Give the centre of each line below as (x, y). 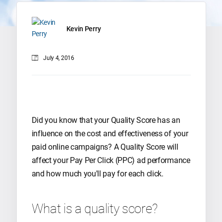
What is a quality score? (94, 208)
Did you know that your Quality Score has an (106, 120)
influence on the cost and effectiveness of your (110, 133)
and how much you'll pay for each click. (97, 173)
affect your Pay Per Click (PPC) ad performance (111, 160)
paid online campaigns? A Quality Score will (105, 147)
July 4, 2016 (58, 58)
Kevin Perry (83, 29)
